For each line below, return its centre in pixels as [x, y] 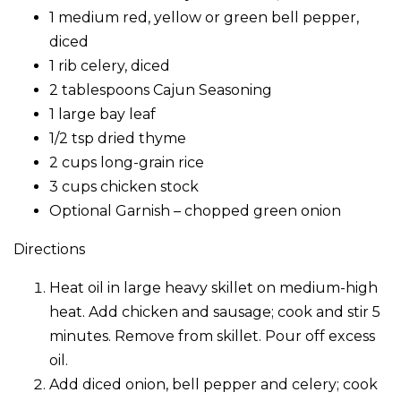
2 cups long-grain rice [127, 163]
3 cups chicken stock [124, 187]
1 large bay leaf [102, 115]
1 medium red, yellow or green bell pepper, [204, 18]
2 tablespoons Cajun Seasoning [161, 90]
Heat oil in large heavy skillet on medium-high [213, 288]
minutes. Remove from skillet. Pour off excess [212, 337]
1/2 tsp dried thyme [118, 139]
